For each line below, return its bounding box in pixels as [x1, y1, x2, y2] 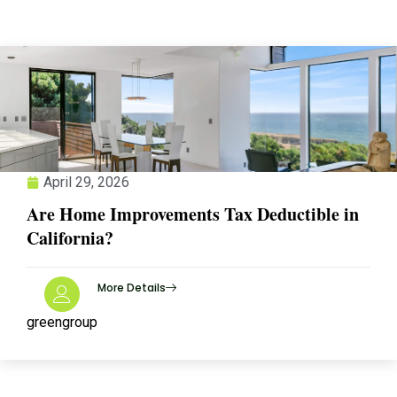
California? [27, 225, 113, 251]
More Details [97, 280, 166, 295]
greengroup [27, 314, 97, 331]
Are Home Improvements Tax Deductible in [27, 201, 359, 227]
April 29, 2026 [43, 174, 129, 191]
